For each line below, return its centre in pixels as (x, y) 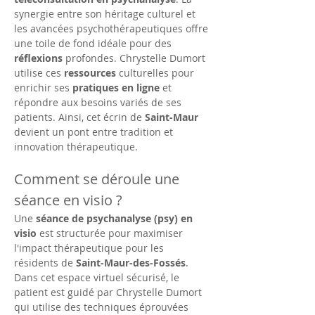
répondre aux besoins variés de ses (99, 102)
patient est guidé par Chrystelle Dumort (109, 292)
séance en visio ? (68, 200)
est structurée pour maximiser (111, 233)
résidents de (45, 263)
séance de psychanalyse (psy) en (116, 218)
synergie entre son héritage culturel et (106, 14)
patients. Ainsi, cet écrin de (79, 117)
